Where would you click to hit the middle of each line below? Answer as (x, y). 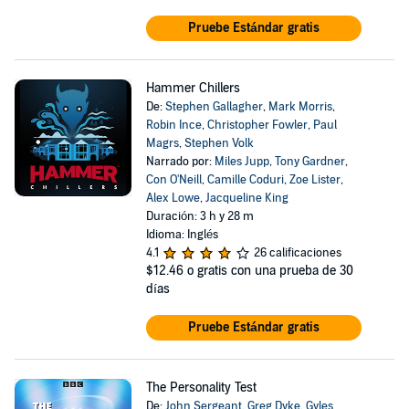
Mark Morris (300, 107)
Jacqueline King (246, 198)
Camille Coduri (245, 180)
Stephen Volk (219, 143)
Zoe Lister (315, 180)
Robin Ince (173, 125)
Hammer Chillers (193, 88)
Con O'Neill (173, 180)
